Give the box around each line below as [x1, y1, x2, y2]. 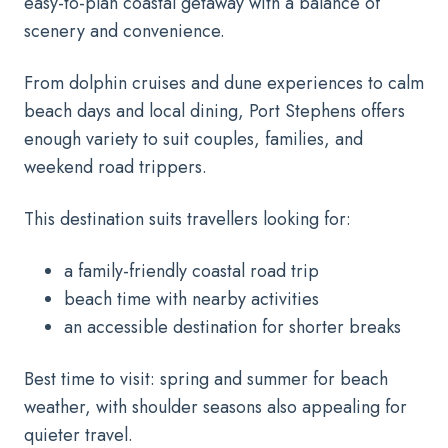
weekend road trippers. [24, 153, 207, 180]
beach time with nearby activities [64, 285, 319, 312]
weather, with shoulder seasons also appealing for [24, 393, 407, 420]
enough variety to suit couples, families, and [24, 125, 363, 152]
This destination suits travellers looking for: [24, 205, 351, 232]
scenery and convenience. [24, 17, 225, 44]
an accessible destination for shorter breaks [64, 313, 401, 340]
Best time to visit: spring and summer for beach [24, 365, 388, 392]
